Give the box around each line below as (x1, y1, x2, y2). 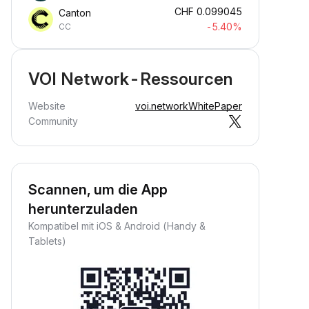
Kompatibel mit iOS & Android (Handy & (28, 220, 206, 232)
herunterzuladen (28, 201, 138, 217)
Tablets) (28, 235, 66, 247)
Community (28, 115, 78, 127)
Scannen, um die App (28, 181, 168, 198)
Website (28, 100, 66, 112)
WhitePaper (188, 100, 242, 112)
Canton (59, 7, 91, 19)
